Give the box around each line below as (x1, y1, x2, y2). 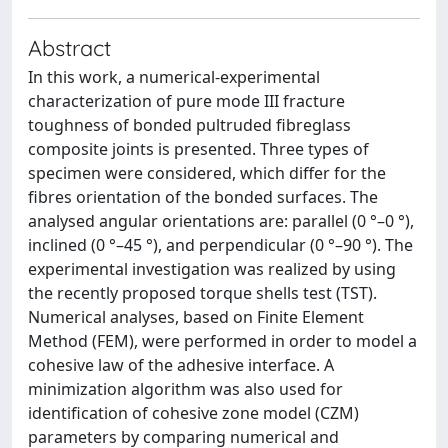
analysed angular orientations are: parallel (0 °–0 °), (28, 210, 414, 232)
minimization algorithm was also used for (28, 378, 343, 400)
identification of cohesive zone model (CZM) (28, 402, 359, 424)
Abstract (28, 34, 111, 61)
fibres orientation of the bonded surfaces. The (28, 186, 378, 208)
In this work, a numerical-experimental (28, 66, 320, 88)
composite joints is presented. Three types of (28, 138, 369, 160)
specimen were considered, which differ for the (28, 162, 386, 184)
